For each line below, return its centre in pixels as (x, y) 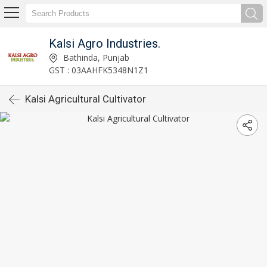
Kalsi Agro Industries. (104, 43)
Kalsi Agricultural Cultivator (86, 99)
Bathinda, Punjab (95, 57)
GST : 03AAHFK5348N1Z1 (98, 70)
